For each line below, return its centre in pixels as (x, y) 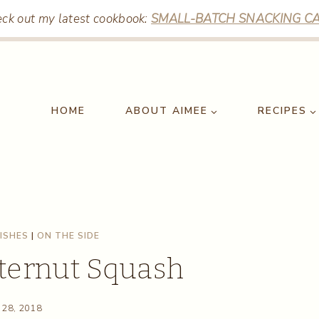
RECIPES (282, 111)
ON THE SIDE (68, 236)
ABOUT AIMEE (166, 111)
